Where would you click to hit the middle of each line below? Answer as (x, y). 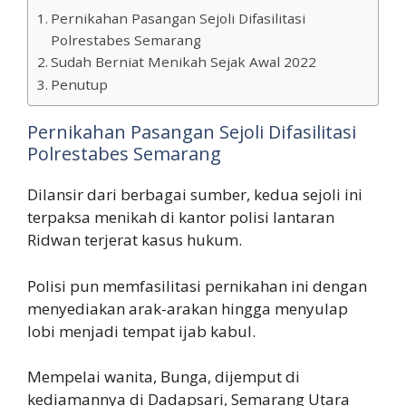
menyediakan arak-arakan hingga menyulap (188, 308)
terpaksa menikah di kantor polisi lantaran (181, 217)
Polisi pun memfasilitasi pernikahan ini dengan (197, 285)
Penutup (80, 85)
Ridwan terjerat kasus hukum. (135, 240)
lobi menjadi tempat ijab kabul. (141, 331)
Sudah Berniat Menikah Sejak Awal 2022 (184, 62)
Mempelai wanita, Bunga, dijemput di (164, 377)
